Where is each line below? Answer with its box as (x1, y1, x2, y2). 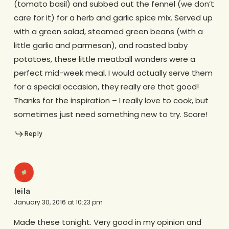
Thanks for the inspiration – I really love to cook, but (13, 95, 209, 106)
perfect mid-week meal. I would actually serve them (13, 67, 213, 78)
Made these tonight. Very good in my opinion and (13, 217, 201, 228)
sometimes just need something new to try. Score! (13, 108, 208, 120)
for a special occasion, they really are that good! (13, 81, 199, 92)
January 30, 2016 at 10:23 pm (13, 198, 103, 207)
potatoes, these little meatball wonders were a (13, 53, 195, 64)
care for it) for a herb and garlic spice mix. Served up (13, 12, 213, 23)
